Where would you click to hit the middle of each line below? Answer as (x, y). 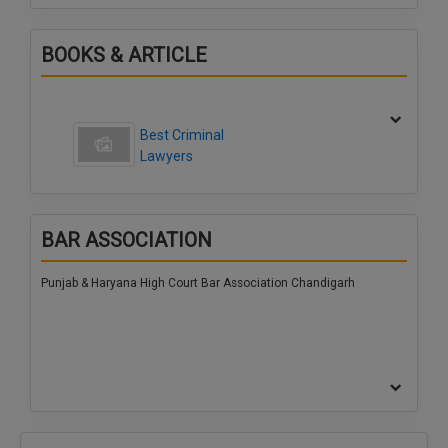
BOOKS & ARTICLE (124, 55)
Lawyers (166, 156)
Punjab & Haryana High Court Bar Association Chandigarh (198, 283)
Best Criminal (182, 135)
